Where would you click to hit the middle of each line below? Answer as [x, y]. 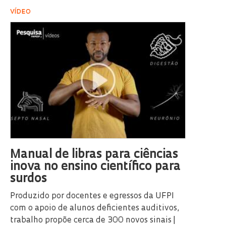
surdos [29, 179]
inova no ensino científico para [95, 167]
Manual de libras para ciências [94, 155]
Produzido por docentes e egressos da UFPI [92, 196]
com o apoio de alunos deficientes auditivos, [95, 209]
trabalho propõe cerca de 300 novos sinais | [93, 221]
